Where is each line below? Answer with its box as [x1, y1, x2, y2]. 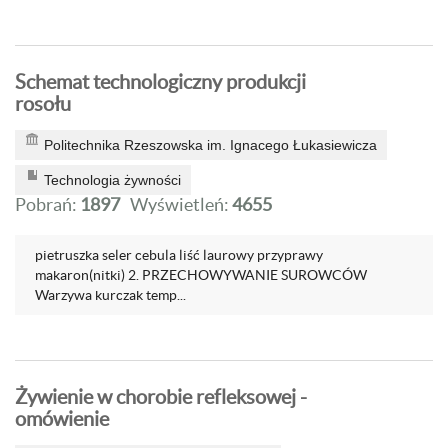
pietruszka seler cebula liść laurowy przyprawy [35, 247, 323, 263]
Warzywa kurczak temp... [35, 287, 186, 303]
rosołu [15, 93, 71, 115]
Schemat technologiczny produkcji [15, 71, 306, 93]
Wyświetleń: [130, 194, 232, 215]
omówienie [15, 408, 109, 430]
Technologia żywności [44, 172, 181, 188]
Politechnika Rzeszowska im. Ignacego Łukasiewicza [44, 137, 377, 153]
